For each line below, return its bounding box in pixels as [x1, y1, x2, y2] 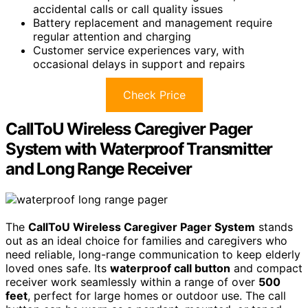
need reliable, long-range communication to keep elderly [5, 247, 300, 261]
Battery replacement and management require [33, 15, 272, 30]
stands [255, 219, 293, 234]
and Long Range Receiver [5, 158, 192, 179]
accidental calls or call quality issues [33, 1, 223, 16]
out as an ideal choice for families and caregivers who [5, 233, 287, 247]
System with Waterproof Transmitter [5, 138, 273, 159]
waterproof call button [110, 261, 230, 275]
